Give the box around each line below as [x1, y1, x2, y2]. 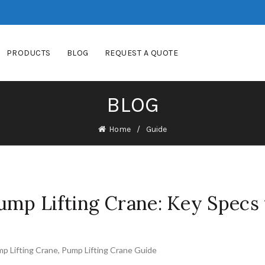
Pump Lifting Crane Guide [62, 245, 157, 255]
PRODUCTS [6, 48, 51, 58]
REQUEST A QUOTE [104, 48, 179, 58]
